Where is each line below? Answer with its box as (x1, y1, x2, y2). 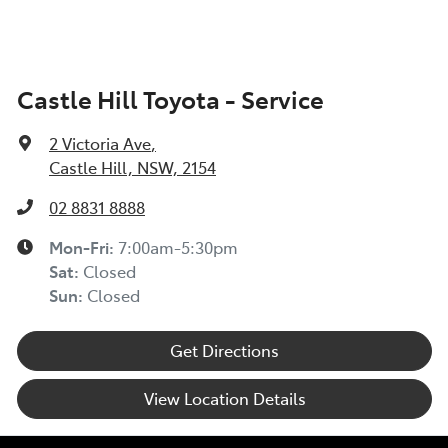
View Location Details (143, 386, 306, 409)
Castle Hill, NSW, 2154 (49, 155, 216, 178)
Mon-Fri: (49, 235, 118, 258)
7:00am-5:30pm (118, 235, 238, 258)
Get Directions (170, 338, 279, 361)
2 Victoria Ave (49, 131, 151, 154)
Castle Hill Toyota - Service (17, 81, 324, 115)
